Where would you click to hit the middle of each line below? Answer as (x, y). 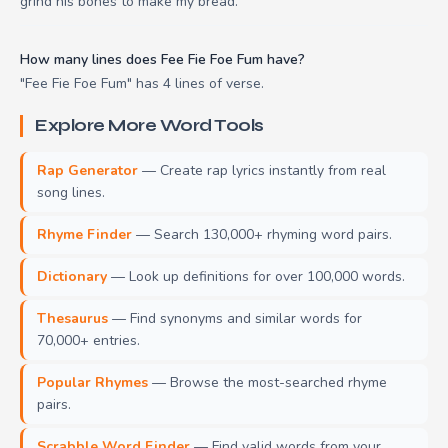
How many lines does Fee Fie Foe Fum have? (162, 59)
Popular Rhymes (92, 382)
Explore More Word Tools (149, 125)
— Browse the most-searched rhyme (267, 382)
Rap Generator (87, 170)
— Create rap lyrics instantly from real (262, 170)
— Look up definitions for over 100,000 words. (256, 276)
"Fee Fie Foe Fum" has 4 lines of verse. (142, 83)
